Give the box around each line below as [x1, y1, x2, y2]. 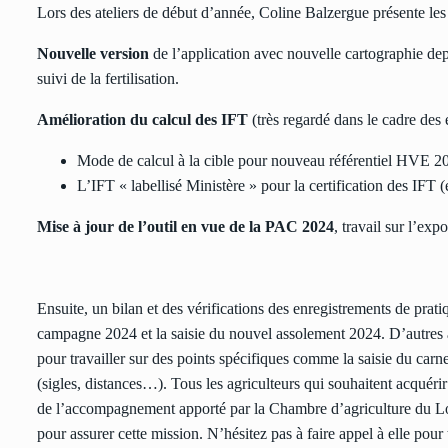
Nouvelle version [37, 45, 149, 63]
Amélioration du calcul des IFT [37, 111, 248, 129]
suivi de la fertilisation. [37, 70, 179, 88]
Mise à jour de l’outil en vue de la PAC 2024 [37, 218, 334, 236]
